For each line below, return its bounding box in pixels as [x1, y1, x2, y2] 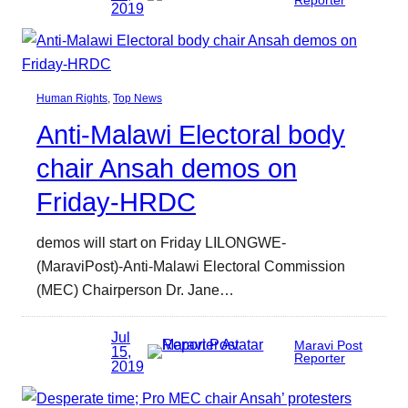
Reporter [294, 351, 346, 365]
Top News [113, 91, 162, 105]
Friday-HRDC [36, 187, 196, 217]
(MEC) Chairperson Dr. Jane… [36, 280, 234, 298]
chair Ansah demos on [36, 153, 297, 183]
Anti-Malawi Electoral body [36, 119, 345, 149]
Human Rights [36, 91, 107, 105]
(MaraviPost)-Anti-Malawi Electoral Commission [36, 257, 345, 274]
